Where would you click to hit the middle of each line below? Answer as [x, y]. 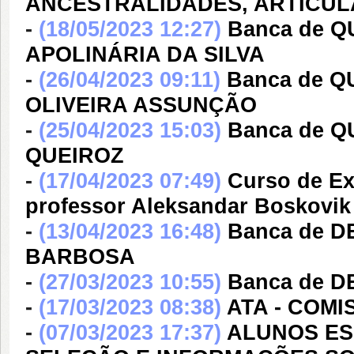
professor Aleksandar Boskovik [188, 206]
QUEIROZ [75, 156]
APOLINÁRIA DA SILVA [145, 55]
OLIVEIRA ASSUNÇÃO [141, 105]
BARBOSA [80, 257]
